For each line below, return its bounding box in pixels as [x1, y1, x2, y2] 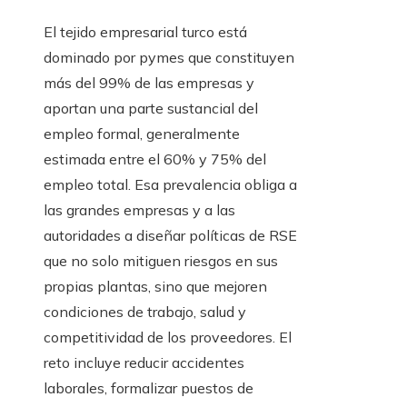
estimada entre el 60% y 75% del [44, 150, 266, 169]
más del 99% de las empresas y [44, 74, 254, 93]
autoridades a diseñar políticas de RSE [44, 226, 297, 245]
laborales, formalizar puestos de [44, 379, 253, 398]
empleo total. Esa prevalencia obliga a [44, 175, 297, 194]
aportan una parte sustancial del [44, 99, 258, 118]
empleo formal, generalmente [44, 124, 240, 144]
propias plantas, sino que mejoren [44, 277, 267, 296]
